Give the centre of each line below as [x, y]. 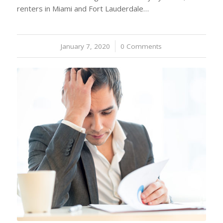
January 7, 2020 [86, 47]
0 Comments [141, 47]
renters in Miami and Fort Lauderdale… [83, 9]
